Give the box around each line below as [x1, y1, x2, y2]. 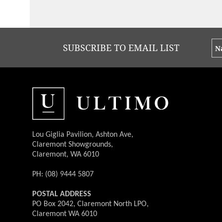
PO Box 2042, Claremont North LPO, [32, 200, 149, 208]
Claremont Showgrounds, [32, 140, 113, 149]
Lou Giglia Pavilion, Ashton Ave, [32, 130, 133, 139]
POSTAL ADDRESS [32, 190, 91, 198]
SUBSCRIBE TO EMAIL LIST [63, 41, 179, 54]
